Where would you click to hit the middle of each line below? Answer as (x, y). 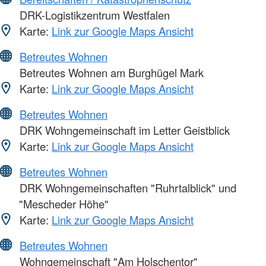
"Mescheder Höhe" (64, 203)
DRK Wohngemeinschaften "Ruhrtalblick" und (126, 187)
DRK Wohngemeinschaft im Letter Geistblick (123, 130)
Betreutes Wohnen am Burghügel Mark (110, 72)
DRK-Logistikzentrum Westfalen (93, 15)
